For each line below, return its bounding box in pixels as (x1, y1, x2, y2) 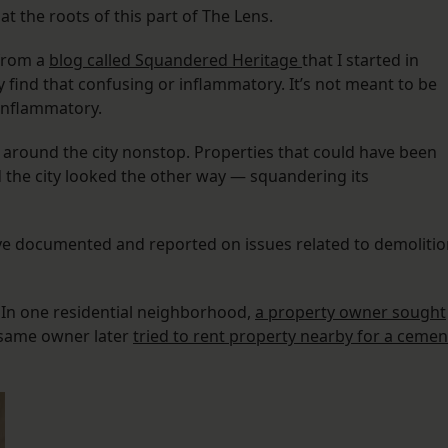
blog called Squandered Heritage (49, 49, 302, 72)
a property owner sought (255, 301, 446, 324)
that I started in (302, 49, 419, 72)
